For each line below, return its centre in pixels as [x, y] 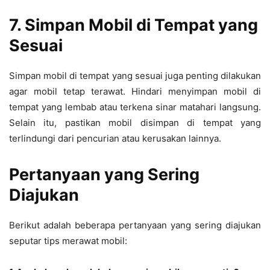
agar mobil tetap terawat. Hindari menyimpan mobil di [135, 91]
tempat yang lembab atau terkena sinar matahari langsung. [135, 107]
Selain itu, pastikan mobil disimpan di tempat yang [135, 122]
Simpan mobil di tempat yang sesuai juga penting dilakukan [135, 75]
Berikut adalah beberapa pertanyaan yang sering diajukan [135, 225]
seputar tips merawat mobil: [68, 240]
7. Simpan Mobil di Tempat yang [133, 25]
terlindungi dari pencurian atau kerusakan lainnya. [115, 138]
